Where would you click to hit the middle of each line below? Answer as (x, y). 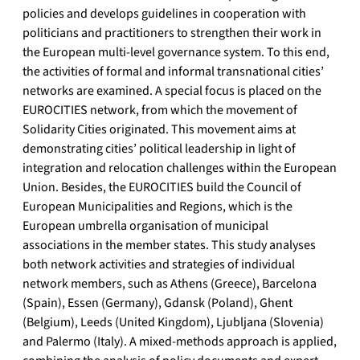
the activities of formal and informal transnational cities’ (173, 72)
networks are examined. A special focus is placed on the (172, 91)
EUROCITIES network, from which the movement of (160, 110)
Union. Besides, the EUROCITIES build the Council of (162, 188)
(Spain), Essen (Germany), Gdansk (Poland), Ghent (157, 303)
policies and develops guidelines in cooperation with (164, 14)
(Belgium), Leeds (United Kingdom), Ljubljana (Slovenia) (173, 323)
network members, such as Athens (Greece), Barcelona (170, 284)
